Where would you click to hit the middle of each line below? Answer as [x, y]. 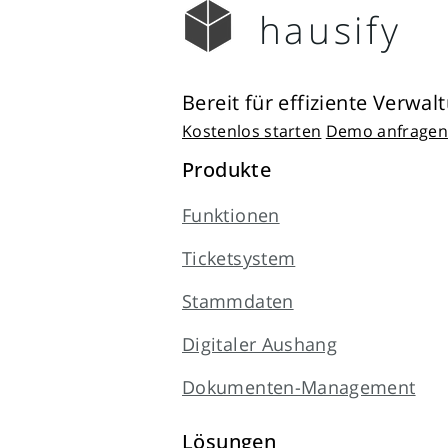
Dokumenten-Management [299, 387]
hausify [330, 29]
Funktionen [231, 215]
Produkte [227, 169]
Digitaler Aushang [260, 344]
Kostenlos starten [252, 131]
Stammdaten [238, 301]
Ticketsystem [239, 258]
